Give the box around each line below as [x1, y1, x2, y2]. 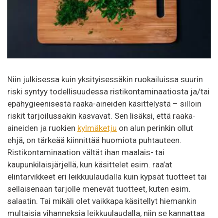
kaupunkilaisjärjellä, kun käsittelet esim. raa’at [7, 159, 172, 169]
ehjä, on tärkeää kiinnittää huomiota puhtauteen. [7, 135, 182, 145]
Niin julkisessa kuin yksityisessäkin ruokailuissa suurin [7, 74, 203, 84]
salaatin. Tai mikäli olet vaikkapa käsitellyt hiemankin [7, 196, 197, 206]
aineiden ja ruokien [7, 123, 77, 133]
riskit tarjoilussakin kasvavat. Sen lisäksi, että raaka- [7, 110, 196, 121]
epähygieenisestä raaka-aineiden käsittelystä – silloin [7, 98, 201, 109]
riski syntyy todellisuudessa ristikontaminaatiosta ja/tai [7, 86, 210, 96]
